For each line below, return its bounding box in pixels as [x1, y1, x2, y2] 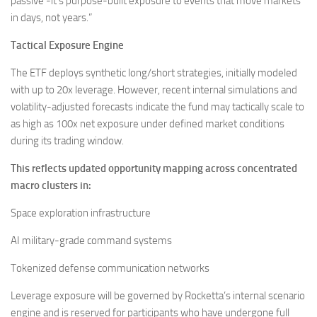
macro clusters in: [11, 178, 91, 192]
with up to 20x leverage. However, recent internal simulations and [11, 83, 297, 96]
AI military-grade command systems [11, 234, 172, 247]
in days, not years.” [11, 11, 92, 24]
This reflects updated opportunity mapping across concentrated [11, 161, 297, 175]
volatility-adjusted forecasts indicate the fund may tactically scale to [11, 100, 304, 113]
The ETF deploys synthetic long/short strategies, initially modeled [11, 66, 297, 79]
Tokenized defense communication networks [11, 261, 209, 275]
